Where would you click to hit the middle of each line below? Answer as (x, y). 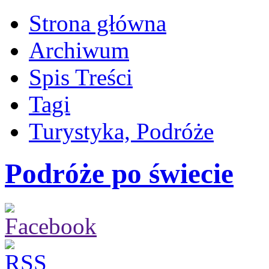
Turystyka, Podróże (121, 131)
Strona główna (98, 23)
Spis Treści (81, 77)
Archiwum (79, 50)
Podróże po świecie (119, 174)
